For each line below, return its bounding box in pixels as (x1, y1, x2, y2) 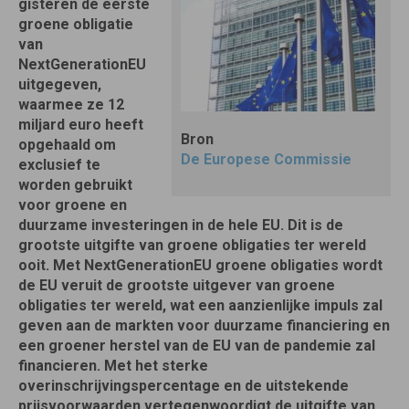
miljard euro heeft (18, 116, 143, 133)
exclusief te (18, 156, 100, 173)
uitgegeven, (18, 76, 101, 93)
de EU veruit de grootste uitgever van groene (18, 277, 335, 294)
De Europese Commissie (181, 151, 351, 168)
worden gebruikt (18, 176, 132, 194)
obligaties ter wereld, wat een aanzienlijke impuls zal (18, 297, 383, 314)
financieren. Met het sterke (18, 357, 208, 374)
